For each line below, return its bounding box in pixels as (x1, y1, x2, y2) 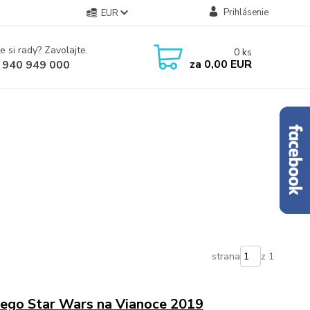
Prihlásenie (223, 6, 268, 19)
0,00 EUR (201, 56, 252, 72)
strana (211, 250, 240, 263)
